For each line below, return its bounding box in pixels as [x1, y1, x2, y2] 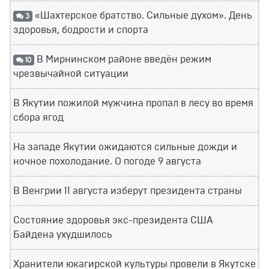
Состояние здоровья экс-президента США [13, 216, 213, 226]
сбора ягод [13, 113, 64, 123]
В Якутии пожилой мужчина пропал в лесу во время [13, 98, 253, 109]
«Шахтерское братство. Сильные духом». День [32, 11, 252, 21]
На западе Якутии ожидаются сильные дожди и [13, 142, 237, 153]
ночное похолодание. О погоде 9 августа [13, 157, 201, 167]
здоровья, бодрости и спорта [13, 25, 148, 35]
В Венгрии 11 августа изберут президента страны [13, 186, 242, 196]
